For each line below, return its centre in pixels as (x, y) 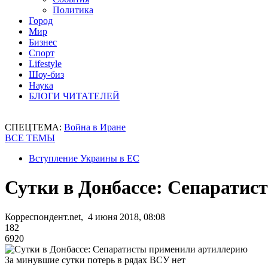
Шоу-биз (46, 74)
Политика (73, 10)
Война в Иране (95, 127)
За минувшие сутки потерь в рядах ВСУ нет (95, 260)
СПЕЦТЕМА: (34, 127)
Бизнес (43, 42)
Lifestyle (45, 64)
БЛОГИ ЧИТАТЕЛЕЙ (74, 96)
